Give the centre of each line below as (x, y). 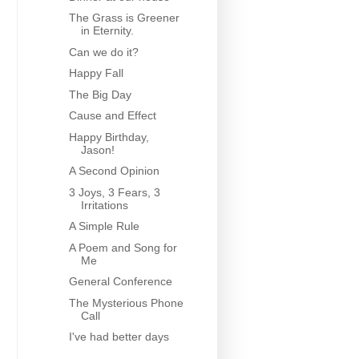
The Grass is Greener (124, 18)
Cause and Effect (112, 116)
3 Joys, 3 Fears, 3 (114, 192)
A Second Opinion (114, 171)
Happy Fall (96, 73)
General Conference (120, 282)
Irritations (104, 205)
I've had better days (119, 337)
